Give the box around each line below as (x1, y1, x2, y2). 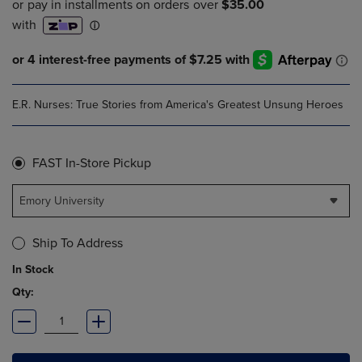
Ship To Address (32, 235, 123, 252)
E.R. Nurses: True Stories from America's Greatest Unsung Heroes (12, 98, 343, 112)
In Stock (12, 263, 53, 277)
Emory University (19, 194, 104, 208)
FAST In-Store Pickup (32, 155, 151, 172)
